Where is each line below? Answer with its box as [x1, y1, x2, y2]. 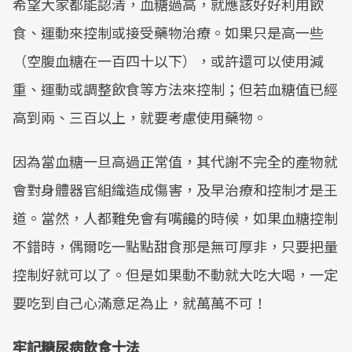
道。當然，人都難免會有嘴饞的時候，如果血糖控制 [13, 207, 338, 228]
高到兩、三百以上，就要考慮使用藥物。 [13, 107, 267, 127]
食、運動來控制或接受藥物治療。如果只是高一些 [13, 22, 324, 42]
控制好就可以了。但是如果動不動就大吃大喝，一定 [13, 264, 338, 284]
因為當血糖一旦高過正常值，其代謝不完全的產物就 [13, 151, 338, 171]
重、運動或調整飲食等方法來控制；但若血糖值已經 [13, 79, 338, 99]
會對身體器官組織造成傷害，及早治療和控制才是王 [13, 179, 338, 200]
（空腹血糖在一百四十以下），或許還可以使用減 [13, 50, 324, 71]
